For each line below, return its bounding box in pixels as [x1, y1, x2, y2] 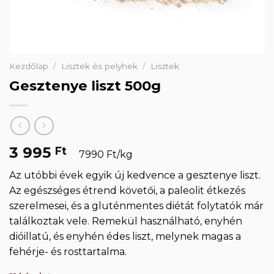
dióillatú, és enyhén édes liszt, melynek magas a [9, 230, 241, 242]
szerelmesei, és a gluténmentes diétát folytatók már [9, 199, 264, 212]
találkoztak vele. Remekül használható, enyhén [9, 215, 242, 227]
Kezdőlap [9, 61, 48, 72]
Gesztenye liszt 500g [9, 76, 161, 94]
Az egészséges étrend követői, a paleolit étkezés [9, 184, 245, 196]
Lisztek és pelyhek [61, 61, 138, 72]
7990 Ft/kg [76, 148, 133, 160]
